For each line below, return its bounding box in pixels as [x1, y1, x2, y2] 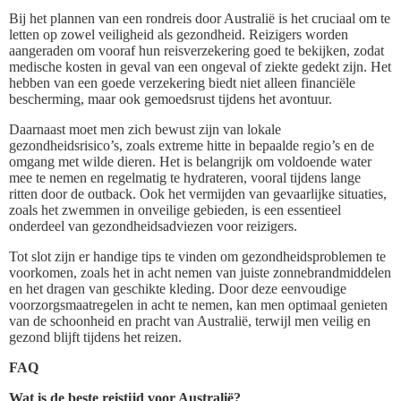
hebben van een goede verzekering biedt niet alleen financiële [9, 74, 355, 90]
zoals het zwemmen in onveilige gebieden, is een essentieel [9, 201, 341, 218]
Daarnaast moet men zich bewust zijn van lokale [9, 121, 281, 137]
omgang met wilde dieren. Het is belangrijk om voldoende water [9, 153, 371, 169]
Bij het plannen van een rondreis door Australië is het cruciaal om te [9, 10, 390, 26]
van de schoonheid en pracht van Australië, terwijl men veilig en [9, 312, 371, 328]
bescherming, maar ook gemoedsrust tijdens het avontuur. [9, 90, 332, 107]
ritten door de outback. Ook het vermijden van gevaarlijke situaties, [9, 185, 387, 201]
